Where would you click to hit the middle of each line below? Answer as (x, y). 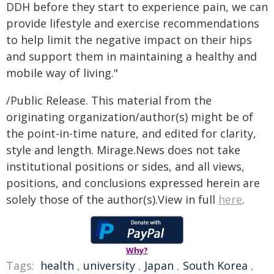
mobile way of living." (62, 73)
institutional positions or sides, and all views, (125, 167)
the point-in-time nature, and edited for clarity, (131, 134)
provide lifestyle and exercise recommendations (133, 24)
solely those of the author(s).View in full (112, 200)
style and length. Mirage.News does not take (123, 150)
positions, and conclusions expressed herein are (133, 183)
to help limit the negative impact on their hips (129, 40)
